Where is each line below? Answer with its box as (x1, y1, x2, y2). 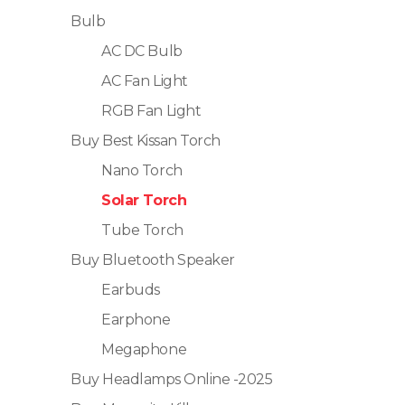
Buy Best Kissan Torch (71, 132, 221, 150)
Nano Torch (101, 162, 183, 180)
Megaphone (101, 341, 187, 359)
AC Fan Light (101, 72, 188, 90)
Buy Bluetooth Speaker (71, 251, 235, 269)
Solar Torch (101, 192, 187, 210)
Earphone (101, 311, 171, 329)
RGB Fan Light (101, 102, 202, 120)
